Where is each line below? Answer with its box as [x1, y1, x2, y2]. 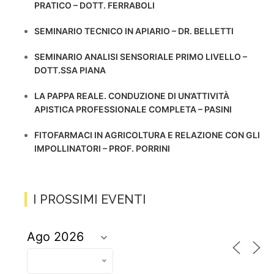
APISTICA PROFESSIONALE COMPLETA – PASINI [34, 104, 232, 114]
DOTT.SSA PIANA [34, 65, 106, 75]
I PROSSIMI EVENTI [33, 192, 146, 207]
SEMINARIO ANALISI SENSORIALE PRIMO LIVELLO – [34, 51, 247, 62]
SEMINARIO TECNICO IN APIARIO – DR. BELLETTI [34, 26, 234, 36]
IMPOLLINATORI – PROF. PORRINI [34, 143, 170, 154]
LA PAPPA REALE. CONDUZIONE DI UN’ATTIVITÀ [34, 91, 229, 101]
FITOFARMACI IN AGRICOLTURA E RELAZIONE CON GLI [34, 130, 260, 140]
